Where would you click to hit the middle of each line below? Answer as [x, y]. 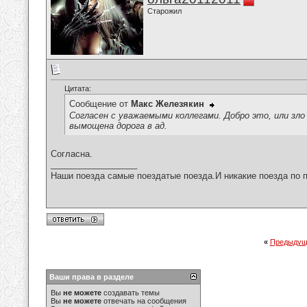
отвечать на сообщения [144, 301]
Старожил [164, 11]
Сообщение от [100, 104]
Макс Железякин [168, 104]
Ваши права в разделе [91, 277]
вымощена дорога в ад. [118, 125]
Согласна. [72, 154]
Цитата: [78, 89]
